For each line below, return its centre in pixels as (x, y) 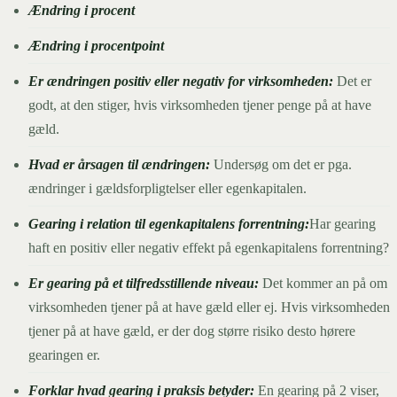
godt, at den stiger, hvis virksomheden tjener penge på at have (200, 105)
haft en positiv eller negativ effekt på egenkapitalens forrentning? (209, 247)
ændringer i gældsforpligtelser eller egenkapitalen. (167, 188)
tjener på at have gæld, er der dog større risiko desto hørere (192, 331)
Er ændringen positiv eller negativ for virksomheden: (183, 81)
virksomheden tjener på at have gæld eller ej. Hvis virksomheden (209, 307)
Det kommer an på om (323, 283)
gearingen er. (64, 354)
